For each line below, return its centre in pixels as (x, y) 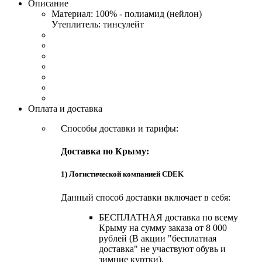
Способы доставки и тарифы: (120, 129)
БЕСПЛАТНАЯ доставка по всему (168, 217)
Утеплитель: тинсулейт (98, 25)
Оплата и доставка (65, 109)
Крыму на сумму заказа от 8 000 (163, 227)
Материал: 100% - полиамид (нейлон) (127, 14)
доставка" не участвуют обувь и (162, 249)
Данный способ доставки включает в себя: (146, 197)
